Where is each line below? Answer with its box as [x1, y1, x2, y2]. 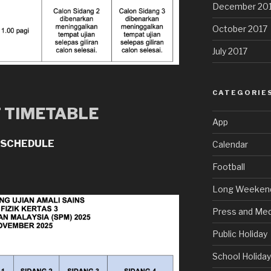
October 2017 [212, 23, 267, 34]
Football [212, 161, 245, 172]
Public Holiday [212, 228, 267, 239]
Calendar [212, 139, 248, 149]
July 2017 [212, 45, 247, 56]
